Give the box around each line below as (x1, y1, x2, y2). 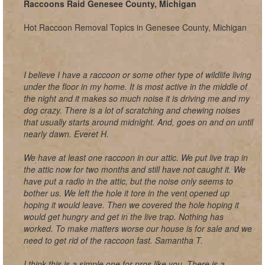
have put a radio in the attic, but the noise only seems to (24, 175, 233, 187)
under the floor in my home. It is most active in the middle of (24, 80, 247, 92)
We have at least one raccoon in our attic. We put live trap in (24, 151, 248, 163)
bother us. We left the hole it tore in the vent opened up (24, 187, 230, 199)
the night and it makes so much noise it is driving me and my (24, 92, 250, 104)
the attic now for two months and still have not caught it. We (24, 163, 245, 175)
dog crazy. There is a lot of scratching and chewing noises (24, 104, 240, 116)
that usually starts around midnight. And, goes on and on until (24, 116, 253, 128)
